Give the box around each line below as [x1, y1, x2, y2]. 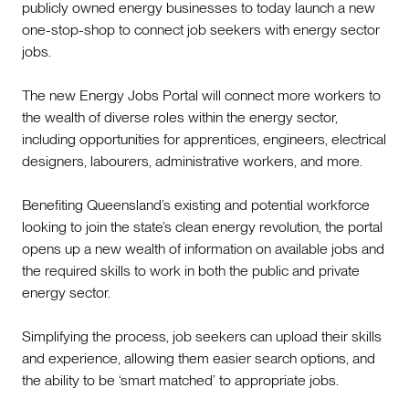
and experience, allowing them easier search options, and [22, 349, 375, 367]
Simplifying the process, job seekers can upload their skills [22, 327, 382, 345]
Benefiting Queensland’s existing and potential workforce [22, 195, 370, 214]
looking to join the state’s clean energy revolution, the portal [22, 217, 383, 236]
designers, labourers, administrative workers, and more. [22, 152, 362, 170]
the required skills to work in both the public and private [22, 261, 360, 279]
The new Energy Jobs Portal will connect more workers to [22, 86, 381, 104]
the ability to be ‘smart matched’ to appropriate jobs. [22, 371, 339, 389]
